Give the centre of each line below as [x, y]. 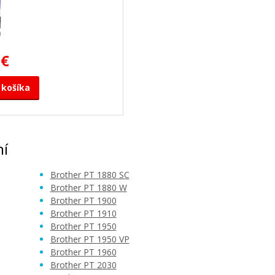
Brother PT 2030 [83, 265]
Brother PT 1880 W [88, 188]
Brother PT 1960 [83, 252]
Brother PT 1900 [83, 200]
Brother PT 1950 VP [90, 239]
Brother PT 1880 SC [90, 175]
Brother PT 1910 [83, 213]
